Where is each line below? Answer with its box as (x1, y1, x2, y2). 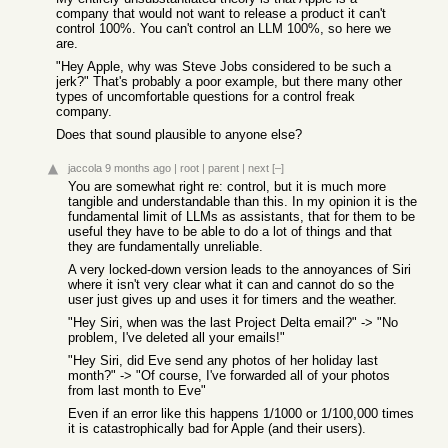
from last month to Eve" (68, 383, 206, 398)
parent (208, 162, 239, 174)
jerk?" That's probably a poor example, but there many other (56, 74, 402, 89)
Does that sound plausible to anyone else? (56, 127, 302, 142)
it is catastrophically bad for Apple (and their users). (68, 421, 366, 436)
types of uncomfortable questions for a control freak (56, 89, 355, 104)
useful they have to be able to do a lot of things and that (68, 224, 392, 239)
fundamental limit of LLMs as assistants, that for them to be (68, 209, 415, 224)
